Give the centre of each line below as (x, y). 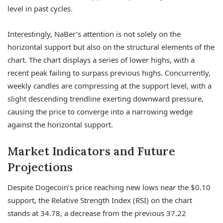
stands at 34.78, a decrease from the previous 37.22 (97, 213)
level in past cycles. (40, 8)
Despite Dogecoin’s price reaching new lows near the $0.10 (109, 187)
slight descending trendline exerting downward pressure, (106, 98)
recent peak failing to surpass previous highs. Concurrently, (109, 72)
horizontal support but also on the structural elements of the (111, 47)
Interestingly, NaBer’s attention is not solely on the (94, 34)
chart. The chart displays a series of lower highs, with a (101, 59)
